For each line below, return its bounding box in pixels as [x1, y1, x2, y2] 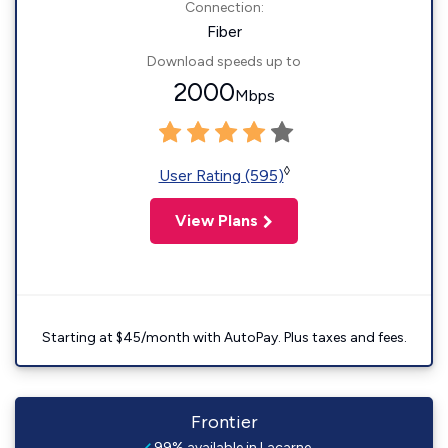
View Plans [175, 211, 258, 230]
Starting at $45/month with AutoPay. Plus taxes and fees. [41, 329, 407, 346]
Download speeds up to [147, 53, 301, 70]
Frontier [190, 411, 258, 433]
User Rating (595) [158, 166, 284, 185]
